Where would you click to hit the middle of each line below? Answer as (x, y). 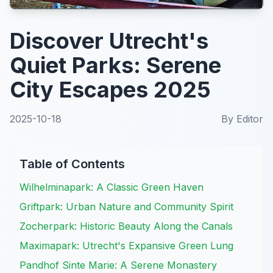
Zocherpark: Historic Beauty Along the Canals (126, 226)
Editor (250, 119)
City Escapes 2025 (110, 90)
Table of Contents (72, 164)
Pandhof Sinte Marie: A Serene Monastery (118, 265)
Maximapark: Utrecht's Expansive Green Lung (126, 246)
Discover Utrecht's (109, 41)
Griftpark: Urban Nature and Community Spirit (126, 207)
